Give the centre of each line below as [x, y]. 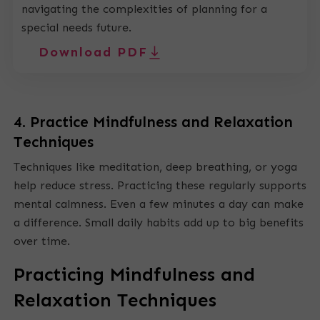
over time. [42, 241]
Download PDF [93, 52]
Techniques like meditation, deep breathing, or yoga [155, 167]
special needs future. [76, 28]
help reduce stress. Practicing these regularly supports [160, 186]
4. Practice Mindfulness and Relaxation [153, 122]
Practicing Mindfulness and [134, 275]
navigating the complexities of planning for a [144, 9]
